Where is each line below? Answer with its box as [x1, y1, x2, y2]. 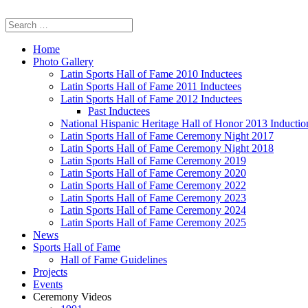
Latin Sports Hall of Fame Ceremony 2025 [60, 217, 246, 228]
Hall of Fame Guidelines [60, 254, 167, 265]
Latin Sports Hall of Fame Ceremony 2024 [60, 204, 246, 216]
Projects [33, 266, 67, 278]
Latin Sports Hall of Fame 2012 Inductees [60, 93, 242, 104]
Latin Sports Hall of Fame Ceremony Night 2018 [60, 142, 274, 154]
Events [33, 278, 63, 290]
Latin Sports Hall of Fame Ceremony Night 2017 [60, 130, 274, 142]
